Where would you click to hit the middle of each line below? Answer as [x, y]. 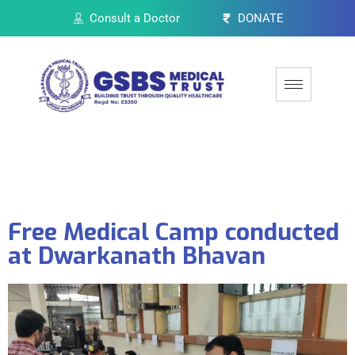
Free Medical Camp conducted [174, 232]
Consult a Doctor [135, 18]
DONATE [260, 18]
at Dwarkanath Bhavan [137, 256]
